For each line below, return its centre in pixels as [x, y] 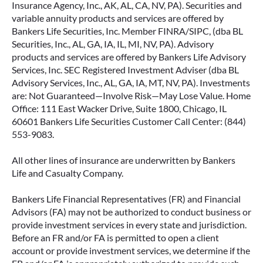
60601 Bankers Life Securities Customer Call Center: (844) [129, 121]
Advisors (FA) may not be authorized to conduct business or [131, 212]
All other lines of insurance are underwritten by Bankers [124, 160]
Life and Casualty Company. [68, 173]
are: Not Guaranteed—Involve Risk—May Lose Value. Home [131, 95]
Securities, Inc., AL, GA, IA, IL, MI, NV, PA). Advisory [113, 44]
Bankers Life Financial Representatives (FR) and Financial [126, 199]
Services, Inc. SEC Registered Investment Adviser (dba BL [125, 70]
